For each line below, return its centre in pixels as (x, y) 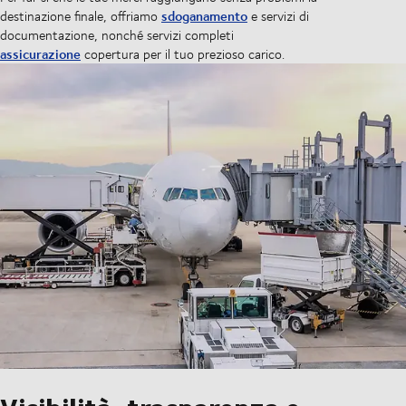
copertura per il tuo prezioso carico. (183, 54)
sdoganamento (204, 16)
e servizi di (278, 16)
